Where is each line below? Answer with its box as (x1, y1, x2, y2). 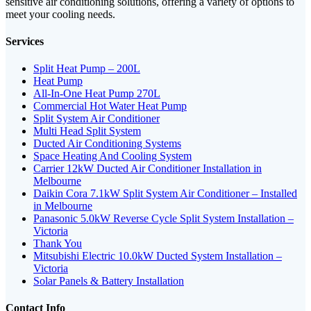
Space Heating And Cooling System (33, 150, 192, 162)
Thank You (33, 237, 82, 250)
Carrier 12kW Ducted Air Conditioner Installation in (33, 162, 262, 175)
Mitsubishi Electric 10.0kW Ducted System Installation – (33, 250, 282, 262)
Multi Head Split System (33, 125, 141, 137)
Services (6, 35, 44, 47)
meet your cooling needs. (6, 8, 115, 20)
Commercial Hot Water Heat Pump (33, 100, 187, 112)
